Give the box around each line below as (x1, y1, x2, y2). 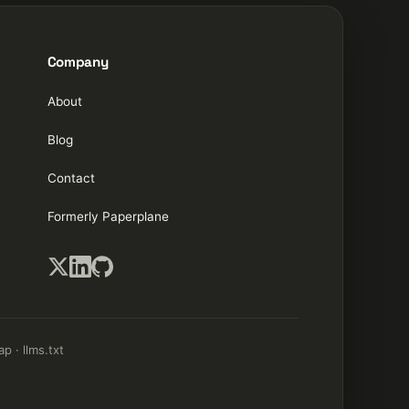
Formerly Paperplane (47, 208, 169, 224)
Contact (47, 170, 95, 185)
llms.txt (23, 341, 64, 357)
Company (47, 52, 109, 70)
